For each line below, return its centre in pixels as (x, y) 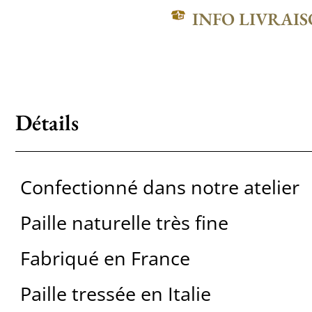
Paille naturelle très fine (124, 223)
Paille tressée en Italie (115, 294)
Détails (47, 123)
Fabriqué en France (105, 258)
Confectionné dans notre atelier (159, 187)
